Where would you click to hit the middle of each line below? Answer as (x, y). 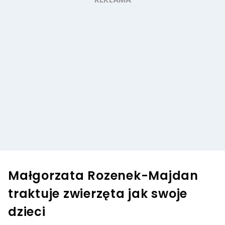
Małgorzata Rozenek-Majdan (103, 176)
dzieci (27, 212)
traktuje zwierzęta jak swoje (98, 194)
